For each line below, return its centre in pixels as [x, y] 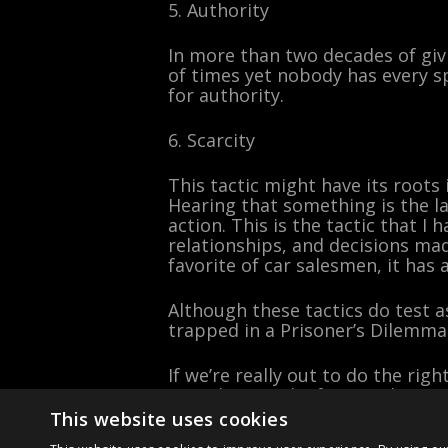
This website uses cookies [169, 419]
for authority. [226, 95]
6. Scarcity [211, 140]
